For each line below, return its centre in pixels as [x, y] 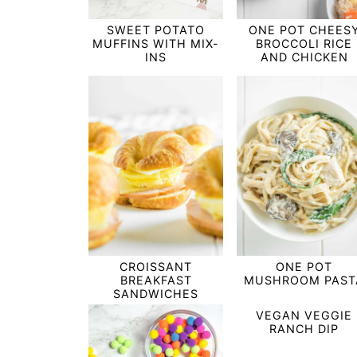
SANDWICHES [156, 294]
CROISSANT [156, 267]
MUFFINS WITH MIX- [156, 43]
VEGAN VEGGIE [304, 315]
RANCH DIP [304, 329]
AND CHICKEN [304, 57]
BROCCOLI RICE [304, 43]
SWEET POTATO [156, 29]
